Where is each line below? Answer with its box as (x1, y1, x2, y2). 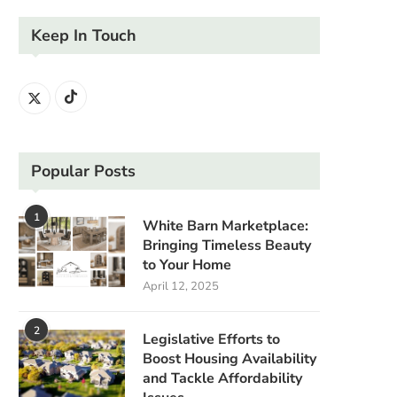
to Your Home (143, 254, 231, 275)
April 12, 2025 (143, 277, 219, 294)
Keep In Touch (31, 24, 136, 46)
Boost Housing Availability (143, 348, 316, 369)
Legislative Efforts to (143, 329, 280, 349)
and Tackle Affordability (143, 368, 302, 388)
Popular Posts (31, 160, 136, 182)
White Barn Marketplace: (143, 215, 308, 236)
